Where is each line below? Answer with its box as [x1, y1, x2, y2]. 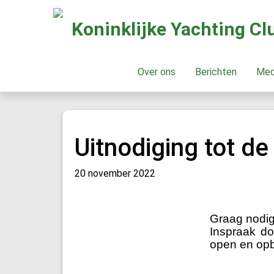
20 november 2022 [75, 168, 155, 179]
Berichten [201, 66, 237, 78]
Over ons [144, 66, 176, 78]
